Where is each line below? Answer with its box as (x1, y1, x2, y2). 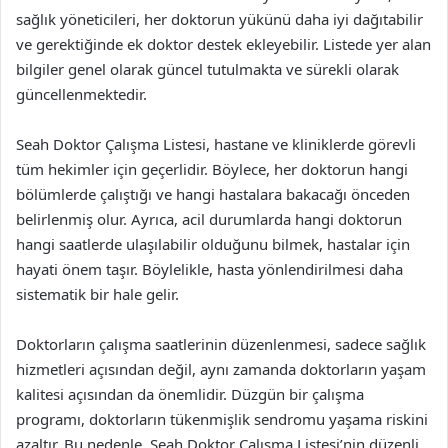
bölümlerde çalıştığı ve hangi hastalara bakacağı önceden (16, 184, 410, 204)
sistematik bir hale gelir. (16, 284, 179, 304)
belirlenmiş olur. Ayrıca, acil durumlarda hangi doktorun (16, 209, 402, 229)
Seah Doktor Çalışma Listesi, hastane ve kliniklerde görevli (16, 134, 416, 154)
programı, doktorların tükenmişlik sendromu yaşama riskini (16, 409, 428, 429)
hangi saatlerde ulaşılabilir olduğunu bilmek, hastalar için (16, 234, 410, 254)
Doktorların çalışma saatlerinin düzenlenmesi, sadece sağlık (16, 334, 426, 354)
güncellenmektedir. (16, 84, 147, 104)
